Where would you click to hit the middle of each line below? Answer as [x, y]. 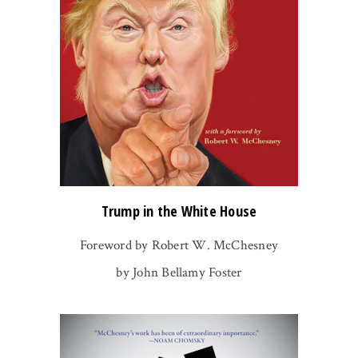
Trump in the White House [179, 211]
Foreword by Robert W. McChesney [179, 245]
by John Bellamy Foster [179, 272]
